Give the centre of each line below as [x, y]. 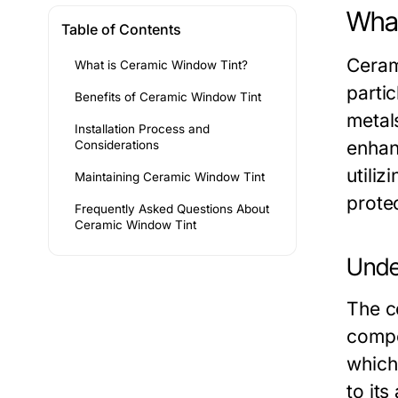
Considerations [117, 145]
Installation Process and [142, 129]
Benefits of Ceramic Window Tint [168, 97]
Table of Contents [121, 30]
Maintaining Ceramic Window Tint [170, 177]
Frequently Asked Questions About [172, 209]
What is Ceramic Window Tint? [161, 65]
